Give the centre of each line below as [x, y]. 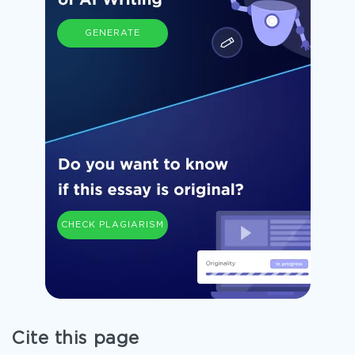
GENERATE [112, 33]
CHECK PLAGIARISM [112, 225]
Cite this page [76, 339]
